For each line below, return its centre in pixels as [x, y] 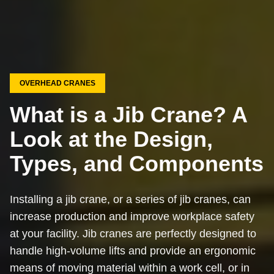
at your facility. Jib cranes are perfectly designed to [133, 234]
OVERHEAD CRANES [57, 83]
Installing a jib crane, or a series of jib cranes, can [130, 200]
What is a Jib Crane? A [128, 115]
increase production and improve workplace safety [132, 217]
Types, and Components [137, 164]
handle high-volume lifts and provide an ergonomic [133, 251]
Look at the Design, [111, 139]
